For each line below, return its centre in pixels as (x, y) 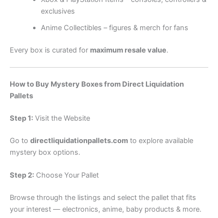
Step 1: (21, 118)
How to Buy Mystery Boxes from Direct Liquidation (97, 84)
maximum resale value (128, 50)
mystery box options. (45, 152)
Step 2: (22, 175)
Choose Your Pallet (66, 175)
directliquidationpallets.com (79, 140)
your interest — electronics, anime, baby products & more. (106, 209)
